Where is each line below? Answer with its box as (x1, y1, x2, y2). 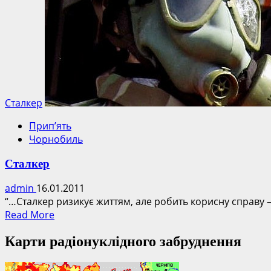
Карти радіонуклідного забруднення (5, 233, 241, 250)
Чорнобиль (29, 132, 83, 146)
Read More (5, 208, 54, 222)
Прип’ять (29, 119, 71, 132)
